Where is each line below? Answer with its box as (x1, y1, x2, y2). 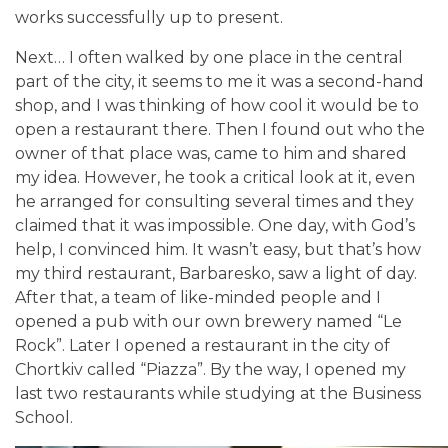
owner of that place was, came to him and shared (15, 143, 407, 163)
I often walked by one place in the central (69, 47, 403, 67)
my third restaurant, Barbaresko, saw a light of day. (15, 263, 417, 283)
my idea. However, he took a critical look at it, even (15, 167, 415, 187)
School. (15, 407, 73, 427)
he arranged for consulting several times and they (15, 191, 414, 211)
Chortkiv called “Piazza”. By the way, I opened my (15, 359, 406, 379)
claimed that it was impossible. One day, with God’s (15, 215, 415, 235)
